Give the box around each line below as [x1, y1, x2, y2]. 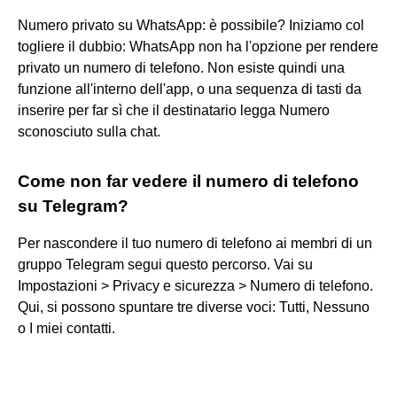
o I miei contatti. [18, 320, 115, 336]
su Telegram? [18, 196, 128, 215]
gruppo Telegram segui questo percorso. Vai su [18, 256, 313, 272]
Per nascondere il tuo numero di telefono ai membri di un [18, 235, 372, 251]
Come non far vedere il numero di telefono [18, 171, 359, 191]
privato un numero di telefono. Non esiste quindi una [18, 59, 345, 75]
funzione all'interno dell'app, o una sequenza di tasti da [18, 81, 362, 97]
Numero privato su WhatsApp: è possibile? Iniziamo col [18, 17, 364, 33]
